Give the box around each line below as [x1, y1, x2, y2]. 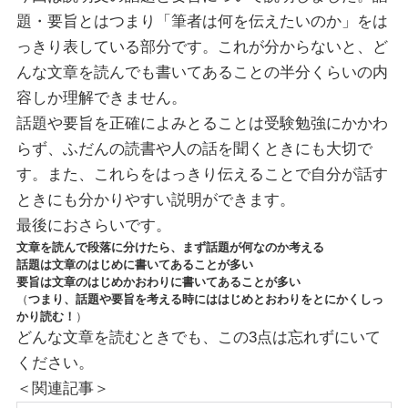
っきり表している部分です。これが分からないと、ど [15, 38, 388, 56]
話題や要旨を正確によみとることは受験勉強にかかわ [15, 115, 388, 133]
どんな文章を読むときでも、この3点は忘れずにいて [15, 329, 381, 347]
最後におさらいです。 [15, 217, 171, 235]
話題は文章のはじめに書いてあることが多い [15, 258, 253, 272]
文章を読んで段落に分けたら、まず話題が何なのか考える [15, 240, 324, 255]
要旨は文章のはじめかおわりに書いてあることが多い [15, 275, 301, 290]
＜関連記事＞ [15, 380, 109, 398]
